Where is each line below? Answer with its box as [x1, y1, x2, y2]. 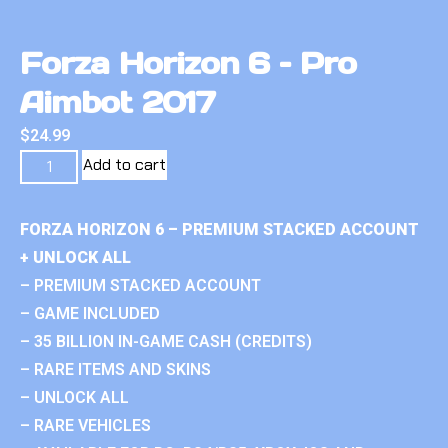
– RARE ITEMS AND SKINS [20, 359, 211, 379]
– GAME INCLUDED [20, 303, 160, 323]
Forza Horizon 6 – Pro [20, 43, 357, 82]
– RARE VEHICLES [20, 415, 151, 435]
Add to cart [83, 153, 167, 175]
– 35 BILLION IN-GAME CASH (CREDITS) [20, 331, 312, 351]
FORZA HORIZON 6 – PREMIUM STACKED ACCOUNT [20, 219, 419, 239]
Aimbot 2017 [20, 82, 215, 121]
